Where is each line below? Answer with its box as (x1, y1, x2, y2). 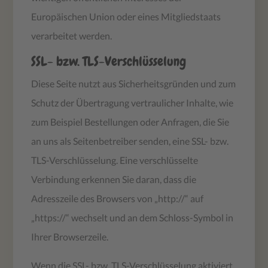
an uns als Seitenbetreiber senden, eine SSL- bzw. (31, 135, 229, 147)
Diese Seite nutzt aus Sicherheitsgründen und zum (31, 77, 236, 89)
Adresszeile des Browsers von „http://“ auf (31, 192, 204, 204)
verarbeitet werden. (31, 29, 112, 41)
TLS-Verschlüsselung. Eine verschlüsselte (31, 154, 199, 166)
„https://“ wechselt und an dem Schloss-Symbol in (31, 211, 234, 223)
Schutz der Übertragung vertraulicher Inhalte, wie (31, 96, 234, 108)
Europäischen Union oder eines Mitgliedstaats (31, 10, 221, 22)
